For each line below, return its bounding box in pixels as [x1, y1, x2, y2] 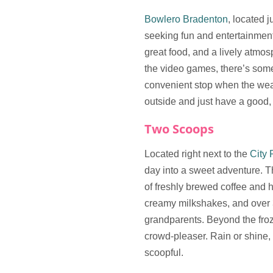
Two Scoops [144, 120, 214, 137]
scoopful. [144, 247, 183, 258]
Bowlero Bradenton [144, 13, 228, 24]
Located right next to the [144, 148, 250, 159]
